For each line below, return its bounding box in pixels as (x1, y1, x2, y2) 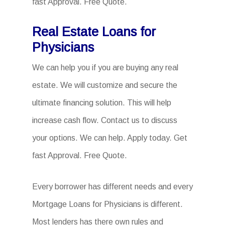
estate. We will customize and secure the (32, 81, 177, 89)
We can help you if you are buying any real (32, 63, 178, 72)
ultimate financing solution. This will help (32, 98, 171, 107)
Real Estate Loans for (32, 25, 156, 39)
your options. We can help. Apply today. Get (32, 134, 187, 142)
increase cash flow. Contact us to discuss (32, 116, 177, 125)
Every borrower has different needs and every (32, 182, 193, 191)
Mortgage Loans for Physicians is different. (32, 200, 183, 208)
